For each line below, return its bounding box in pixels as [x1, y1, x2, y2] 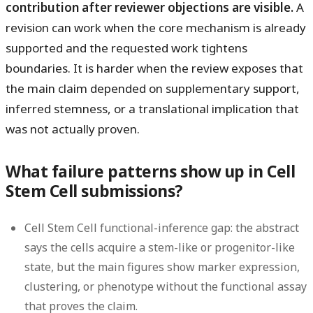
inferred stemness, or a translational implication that [6, 101, 299, 117]
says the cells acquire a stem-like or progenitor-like [24, 239, 296, 255]
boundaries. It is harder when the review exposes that [6, 60, 303, 77]
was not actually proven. [6, 121, 140, 138]
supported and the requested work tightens [6, 40, 247, 57]
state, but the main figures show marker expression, [24, 259, 300, 275]
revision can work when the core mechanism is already [6, 20, 306, 36]
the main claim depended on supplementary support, [6, 80, 300, 97]
